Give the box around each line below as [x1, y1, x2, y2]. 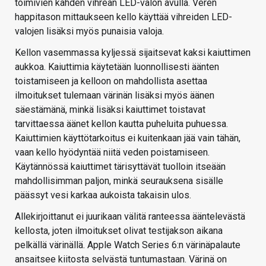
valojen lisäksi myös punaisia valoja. [15, 26, 164, 37]
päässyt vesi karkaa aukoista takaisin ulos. [15, 189, 191, 201]
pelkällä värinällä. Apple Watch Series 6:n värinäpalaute [15, 239, 240, 251]
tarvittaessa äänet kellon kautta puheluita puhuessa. [15, 118, 228, 130]
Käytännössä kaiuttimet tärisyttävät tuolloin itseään [15, 161, 226, 173]
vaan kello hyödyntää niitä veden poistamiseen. [15, 147, 210, 159]
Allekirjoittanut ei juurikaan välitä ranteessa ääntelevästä [15, 211, 245, 223]
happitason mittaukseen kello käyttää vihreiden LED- [15, 11, 232, 23]
